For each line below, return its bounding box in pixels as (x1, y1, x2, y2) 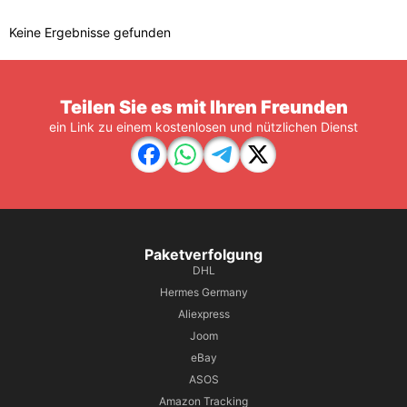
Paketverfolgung (144, 245, 263, 263)
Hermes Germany (159, 285, 248, 299)
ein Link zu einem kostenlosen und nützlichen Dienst (49, 119, 358, 134)
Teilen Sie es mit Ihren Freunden (59, 96, 348, 118)
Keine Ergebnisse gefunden (9, 25, 171, 40)
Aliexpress (177, 307, 230, 321)
